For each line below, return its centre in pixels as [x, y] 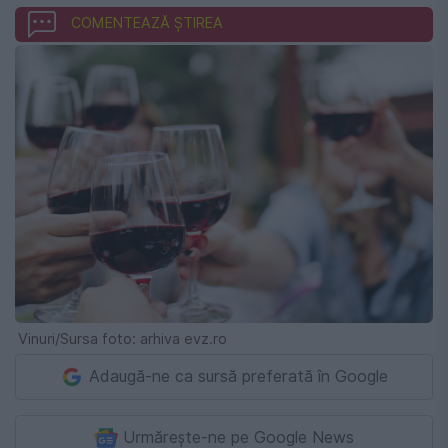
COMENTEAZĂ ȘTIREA [147, 23]
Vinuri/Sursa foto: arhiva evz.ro [122, 339]
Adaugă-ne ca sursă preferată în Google [238, 377]
